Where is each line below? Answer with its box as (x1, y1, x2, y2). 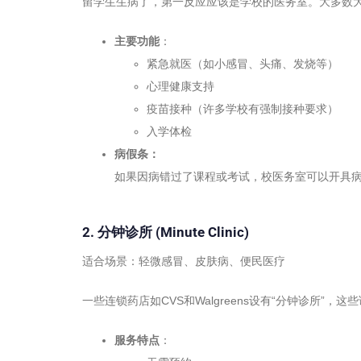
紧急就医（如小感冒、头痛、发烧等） (147, 56, 338, 70)
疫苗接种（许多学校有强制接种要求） (147, 102, 338, 115)
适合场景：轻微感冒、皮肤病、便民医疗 (82, 255, 285, 268)
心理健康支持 (147, 79, 214, 93)
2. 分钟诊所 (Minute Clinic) (82, 223, 249, 240)
